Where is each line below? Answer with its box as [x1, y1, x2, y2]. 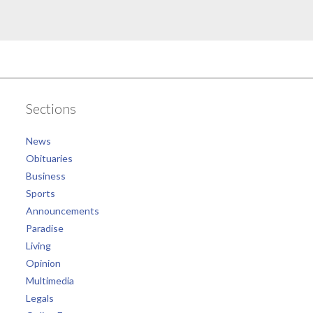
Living [25, 239, 51, 252]
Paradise [25, 221, 64, 234]
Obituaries [25, 152, 73, 164]
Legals [25, 291, 54, 304]
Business [25, 169, 66, 182]
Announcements [25, 204, 99, 217]
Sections [25, 99, 76, 117]
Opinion [25, 256, 61, 269]
